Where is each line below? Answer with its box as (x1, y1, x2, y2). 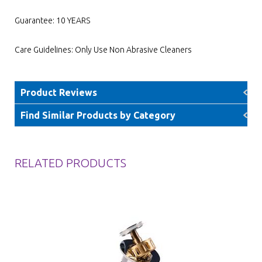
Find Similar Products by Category (20, 110, 175, 120)
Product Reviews (20, 87, 97, 98)
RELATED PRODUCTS (15, 156, 126, 170)
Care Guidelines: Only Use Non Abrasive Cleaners (15, 45, 192, 54)
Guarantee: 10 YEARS (15, 16, 90, 25)
